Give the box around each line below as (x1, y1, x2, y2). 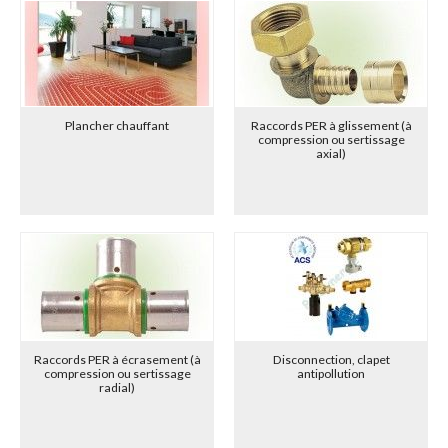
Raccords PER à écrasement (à (33, 351, 201, 367)
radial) (99, 379, 135, 395)
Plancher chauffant (65, 118, 169, 134)
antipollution (297, 365, 365, 381)
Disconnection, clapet (272, 351, 390, 367)
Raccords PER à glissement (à (250, 118, 412, 134)
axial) (316, 146, 346, 162)
